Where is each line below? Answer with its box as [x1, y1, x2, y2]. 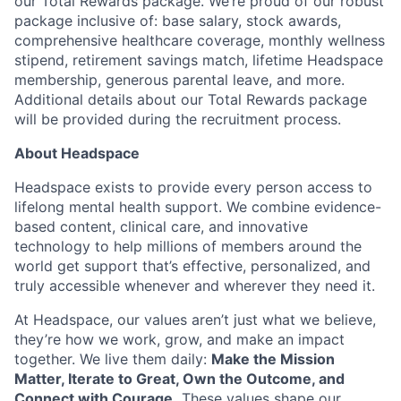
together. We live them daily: [14, 349, 211, 368]
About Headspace [14, 143, 140, 162]
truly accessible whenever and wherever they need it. [14, 276, 375, 294]
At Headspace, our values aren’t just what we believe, [14, 310, 376, 328]
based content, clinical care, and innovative [14, 217, 308, 235]
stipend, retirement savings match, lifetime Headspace [14, 50, 383, 69]
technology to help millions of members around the [14, 236, 362, 255]
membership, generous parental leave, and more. [14, 70, 345, 89]
